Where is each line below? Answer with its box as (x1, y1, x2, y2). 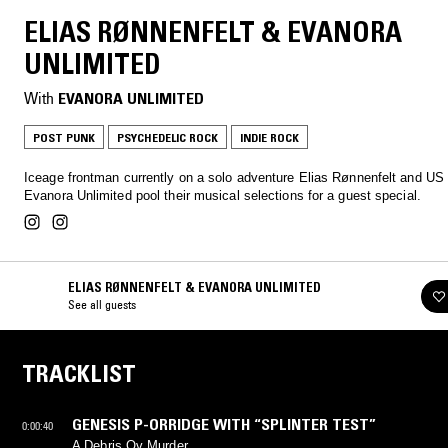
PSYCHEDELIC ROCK (117, 130, 218, 146)
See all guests (68, 297, 136, 313)
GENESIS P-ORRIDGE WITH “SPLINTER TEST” (72, 414, 376, 435)
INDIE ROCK (240, 130, 299, 146)
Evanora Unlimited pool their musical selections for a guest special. (24, 188, 421, 204)
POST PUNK (33, 130, 95, 146)
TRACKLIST (22, 359, 136, 389)
